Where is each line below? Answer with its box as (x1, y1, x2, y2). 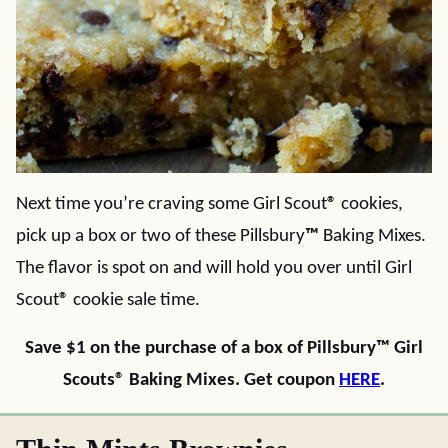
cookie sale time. (69, 290, 200, 310)
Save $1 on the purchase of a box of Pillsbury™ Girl (25, 338, 423, 358)
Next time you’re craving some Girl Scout (16, 194, 327, 214)
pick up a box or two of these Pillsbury (16, 226, 305, 246)
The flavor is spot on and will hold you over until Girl (16, 258, 412, 278)
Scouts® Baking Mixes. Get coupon (63, 370, 339, 390)
